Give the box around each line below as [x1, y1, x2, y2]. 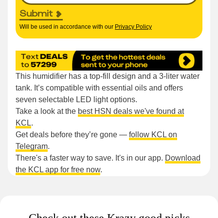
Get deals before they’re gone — [16, 130, 129, 139]
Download [165, 154, 200, 163]
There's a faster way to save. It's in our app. [16, 154, 165, 163]
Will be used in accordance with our [19, 23, 113, 31]
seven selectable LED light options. [16, 95, 137, 104]
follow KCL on [129, 130, 177, 139]
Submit [19, 7, 53, 19]
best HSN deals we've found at [78, 107, 184, 116]
